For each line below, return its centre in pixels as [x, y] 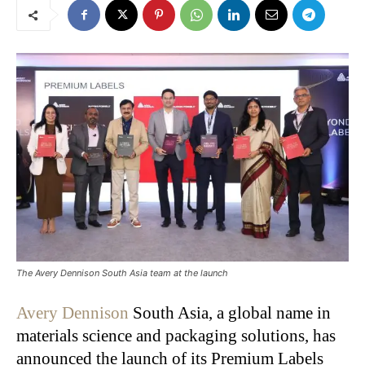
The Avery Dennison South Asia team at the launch [122, 273]
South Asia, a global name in [230, 313]
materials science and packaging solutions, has [176, 336]
